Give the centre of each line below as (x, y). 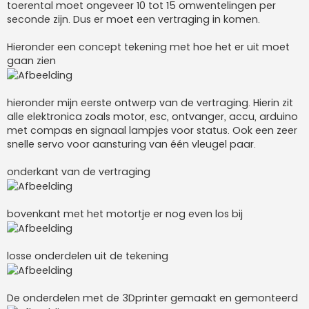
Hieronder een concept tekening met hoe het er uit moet (148, 47)
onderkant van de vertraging (79, 171)
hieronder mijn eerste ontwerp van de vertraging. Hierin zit (150, 102)
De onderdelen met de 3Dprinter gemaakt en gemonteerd (152, 298)
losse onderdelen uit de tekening (88, 256)
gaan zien (31, 60)
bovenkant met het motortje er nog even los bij (125, 213)
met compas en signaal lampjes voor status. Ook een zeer (152, 130)
